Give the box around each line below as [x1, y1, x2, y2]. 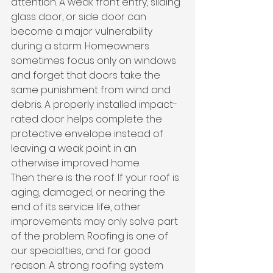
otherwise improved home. [11, 156, 140, 170]
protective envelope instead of [11, 127, 166, 141]
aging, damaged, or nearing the [11, 185, 168, 199]
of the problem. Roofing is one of [11, 229, 171, 243]
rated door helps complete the [11, 112, 165, 126]
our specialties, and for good [11, 244, 153, 258]
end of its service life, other [11, 200, 143, 214]
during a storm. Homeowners [11, 39, 152, 53]
